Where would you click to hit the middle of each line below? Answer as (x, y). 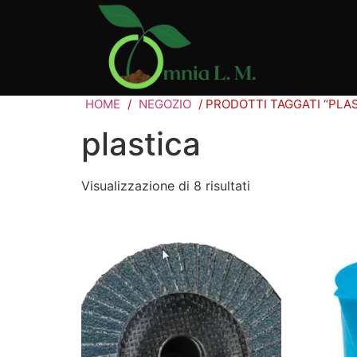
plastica (141, 144)
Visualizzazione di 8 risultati (166, 186)
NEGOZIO (165, 104)
